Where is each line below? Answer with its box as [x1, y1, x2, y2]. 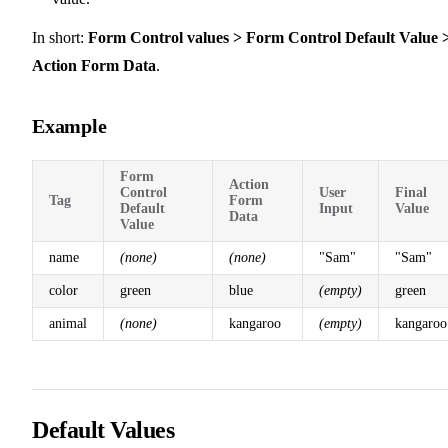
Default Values [32, 416, 175, 443]
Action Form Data [32, 56, 156, 74]
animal [49, 315, 87, 331]
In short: [32, 28, 88, 46]
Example [32, 114, 107, 137]
